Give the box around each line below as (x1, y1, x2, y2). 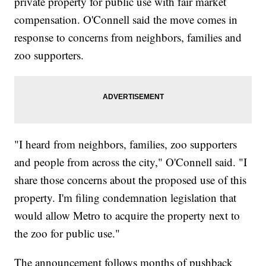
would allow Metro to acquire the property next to (14, 207, 240, 223)
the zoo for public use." (14, 225, 121, 240)
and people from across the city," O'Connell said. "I (14, 154, 248, 169)
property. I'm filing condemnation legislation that (14, 189, 237, 205)
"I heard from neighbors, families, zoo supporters (14, 136, 237, 151)
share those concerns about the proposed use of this (14, 172, 247, 187)
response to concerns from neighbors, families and (14, 29, 242, 45)
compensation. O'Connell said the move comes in (14, 11, 238, 27)
